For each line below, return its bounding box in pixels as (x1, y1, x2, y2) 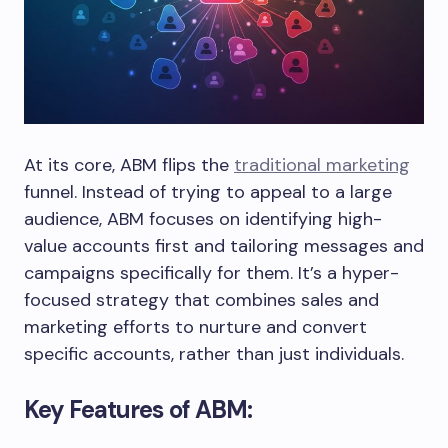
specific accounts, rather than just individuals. (24, 342, 404, 367)
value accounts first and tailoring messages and (24, 234, 424, 259)
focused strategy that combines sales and (24, 288, 379, 313)
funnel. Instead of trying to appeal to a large (24, 180, 392, 205)
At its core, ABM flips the (24, 153, 234, 178)
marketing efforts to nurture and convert (24, 315, 367, 340)
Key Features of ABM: (24, 394, 252, 426)
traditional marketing (234, 153, 410, 178)
